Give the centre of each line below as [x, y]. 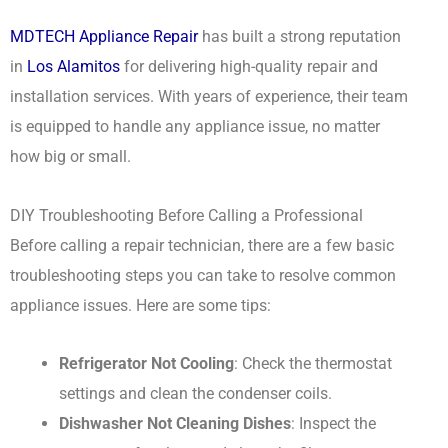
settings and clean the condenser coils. [196, 394]
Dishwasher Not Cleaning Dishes [175, 424]
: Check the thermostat [313, 364]
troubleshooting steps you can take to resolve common [203, 275]
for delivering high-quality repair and [249, 66]
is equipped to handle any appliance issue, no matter [195, 126]
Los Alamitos [73, 66]
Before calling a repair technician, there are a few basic [202, 245]
